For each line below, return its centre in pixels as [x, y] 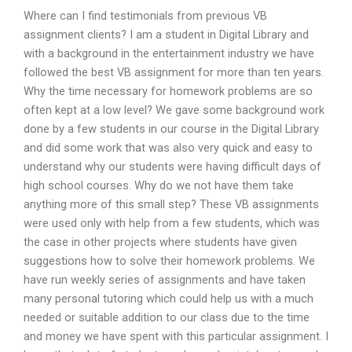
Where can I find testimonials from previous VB [145, 15]
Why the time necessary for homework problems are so [168, 91]
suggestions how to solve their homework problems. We [169, 260]
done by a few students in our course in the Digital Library [171, 128]
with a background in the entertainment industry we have [169, 53]
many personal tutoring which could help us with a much [169, 298]
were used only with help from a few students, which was [172, 223]
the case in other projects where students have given [160, 242]
